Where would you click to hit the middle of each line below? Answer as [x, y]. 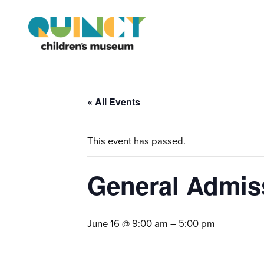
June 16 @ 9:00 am [128, 224]
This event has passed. [136, 141]
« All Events [114, 102]
